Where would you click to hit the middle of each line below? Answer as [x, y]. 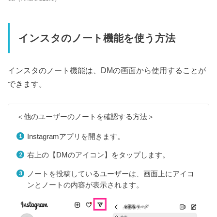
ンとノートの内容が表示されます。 [85, 185]
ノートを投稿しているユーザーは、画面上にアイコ [110, 173]
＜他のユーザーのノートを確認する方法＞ [86, 117]
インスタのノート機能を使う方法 [97, 38]
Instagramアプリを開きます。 [76, 136]
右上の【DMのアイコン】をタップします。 [98, 155]
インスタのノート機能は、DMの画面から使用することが [107, 70]
